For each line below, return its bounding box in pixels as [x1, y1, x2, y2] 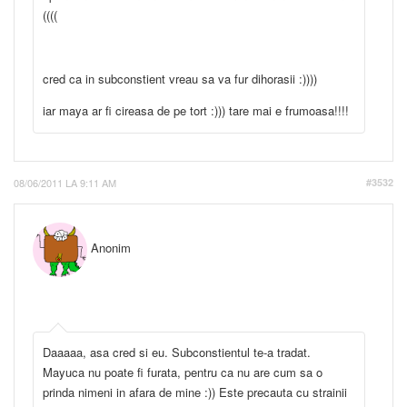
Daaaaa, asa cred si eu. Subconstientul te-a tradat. [43, 342, 311, 361]
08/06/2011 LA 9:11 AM [14, 174, 116, 190]
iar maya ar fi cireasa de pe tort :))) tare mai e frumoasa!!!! [43, 101, 349, 119]
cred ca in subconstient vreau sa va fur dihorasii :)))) [43, 69, 321, 87]
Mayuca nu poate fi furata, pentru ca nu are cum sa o [43, 362, 323, 381]
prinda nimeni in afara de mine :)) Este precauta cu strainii [43, 382, 347, 401]
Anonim [87, 238, 131, 256]
